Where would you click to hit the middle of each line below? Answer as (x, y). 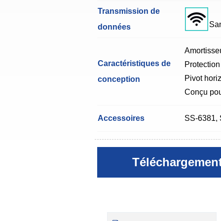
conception (119, 79)
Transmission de (129, 11)
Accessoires (121, 118)
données (114, 27)
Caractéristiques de (134, 64)
